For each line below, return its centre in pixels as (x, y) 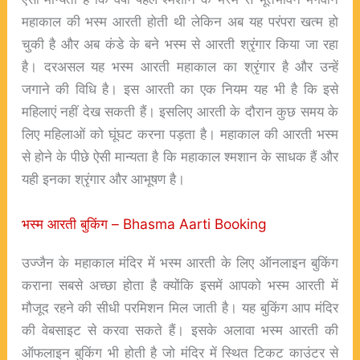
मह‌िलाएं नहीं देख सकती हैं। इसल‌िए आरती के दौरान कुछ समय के (180, 111)
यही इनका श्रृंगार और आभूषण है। (103, 178)
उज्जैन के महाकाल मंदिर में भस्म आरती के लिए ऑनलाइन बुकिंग (180, 262)
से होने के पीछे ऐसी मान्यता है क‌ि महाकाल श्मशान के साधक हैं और (180, 156)
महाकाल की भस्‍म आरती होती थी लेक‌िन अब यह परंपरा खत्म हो (180, 21)
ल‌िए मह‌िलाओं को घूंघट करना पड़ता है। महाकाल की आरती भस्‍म (180, 133)
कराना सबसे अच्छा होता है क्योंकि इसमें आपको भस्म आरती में (180, 284)
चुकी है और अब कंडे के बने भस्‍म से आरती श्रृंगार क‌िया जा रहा (180, 43)
